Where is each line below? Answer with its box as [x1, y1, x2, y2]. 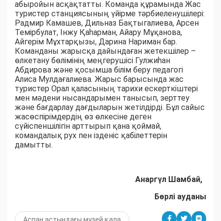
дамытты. [15, 140, 53, 150]
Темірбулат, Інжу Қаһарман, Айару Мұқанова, [15, 28, 182, 37]
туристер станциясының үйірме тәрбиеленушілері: [15, 9, 205, 19]
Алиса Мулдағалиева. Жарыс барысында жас [15, 74, 184, 84]
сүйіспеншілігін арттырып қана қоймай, [15, 121, 161, 131]
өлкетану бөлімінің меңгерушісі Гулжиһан [15, 56, 170, 66]
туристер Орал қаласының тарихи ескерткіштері [15, 84, 198, 94]
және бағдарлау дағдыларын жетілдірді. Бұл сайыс [15, 103, 205, 112]
